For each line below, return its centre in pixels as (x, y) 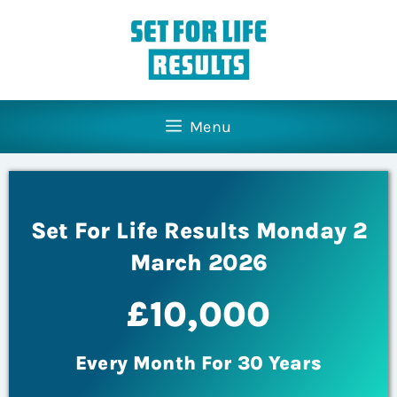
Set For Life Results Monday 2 (198, 231)
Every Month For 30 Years (198, 364)
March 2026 (198, 263)
